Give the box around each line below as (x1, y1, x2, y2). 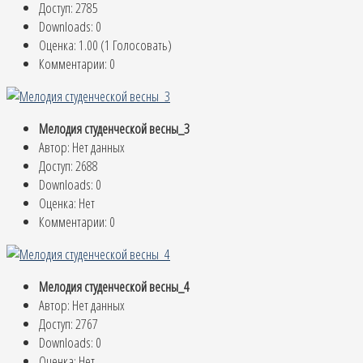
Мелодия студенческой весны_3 (39, 118, 190, 138)
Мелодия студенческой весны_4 (39, 276, 190, 296)
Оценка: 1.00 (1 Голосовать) (39, 35, 175, 54)
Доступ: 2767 (39, 314, 98, 333)
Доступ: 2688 (39, 156, 98, 175)
